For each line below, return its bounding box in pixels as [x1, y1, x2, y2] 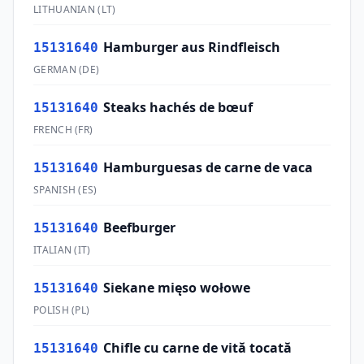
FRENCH [33, 123, 72, 136]
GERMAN [33, 63, 76, 76]
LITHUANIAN [33, 2, 95, 16]
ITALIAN [33, 243, 72, 257]
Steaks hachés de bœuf [103, 98, 253, 116]
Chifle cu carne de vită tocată [103, 339, 292, 357]
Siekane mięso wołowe [103, 279, 250, 297]
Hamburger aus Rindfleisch [103, 38, 280, 56]
